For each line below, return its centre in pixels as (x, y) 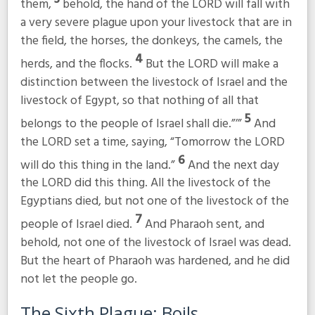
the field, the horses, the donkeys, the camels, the (151, 41)
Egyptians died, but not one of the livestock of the (154, 202)
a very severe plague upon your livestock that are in (156, 22)
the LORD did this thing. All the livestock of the (145, 184)
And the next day (233, 165)
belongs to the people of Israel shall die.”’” (132, 124)
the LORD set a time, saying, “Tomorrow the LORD (152, 142)
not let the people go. (78, 280)
